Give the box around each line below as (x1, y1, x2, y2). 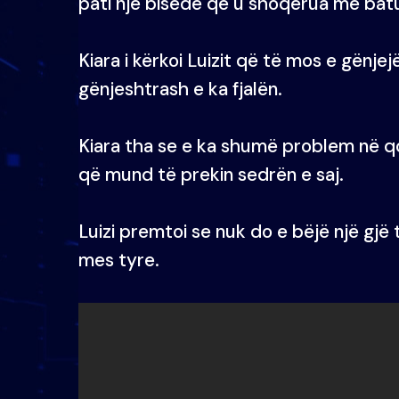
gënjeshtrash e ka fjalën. (78, 77, 282, 101)
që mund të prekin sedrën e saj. (78, 162, 344, 186)
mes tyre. (78, 248, 159, 272)
